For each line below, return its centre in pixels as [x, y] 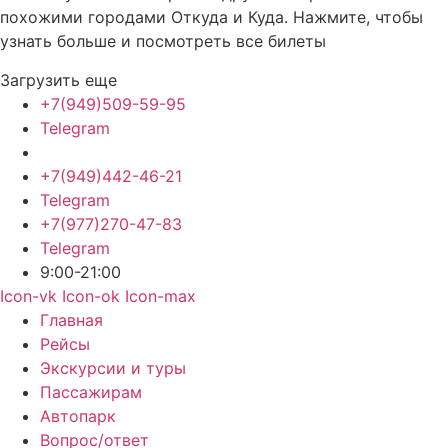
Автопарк [78, 415]
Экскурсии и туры [113, 367]
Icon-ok [91, 295]
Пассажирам [91, 391]
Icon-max [160, 295]
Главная [71, 319]
